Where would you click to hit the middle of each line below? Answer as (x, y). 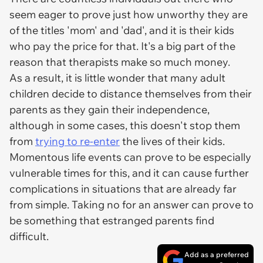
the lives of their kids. (172, 141)
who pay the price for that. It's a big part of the (122, 46)
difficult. (30, 236)
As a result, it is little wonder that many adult (117, 78)
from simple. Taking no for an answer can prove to (131, 205)
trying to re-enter (77, 141)
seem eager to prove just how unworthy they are (129, 14)
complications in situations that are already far (123, 189)
